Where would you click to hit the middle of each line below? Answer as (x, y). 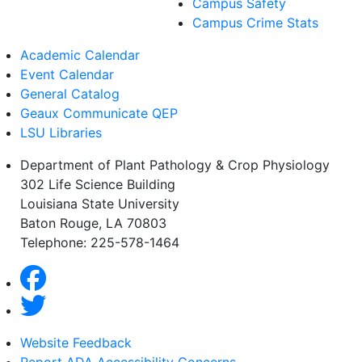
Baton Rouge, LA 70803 (95, 223)
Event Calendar (67, 74)
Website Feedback (76, 342)
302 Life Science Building (98, 184)
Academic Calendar (80, 55)
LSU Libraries (61, 132)
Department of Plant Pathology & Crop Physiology (175, 164)
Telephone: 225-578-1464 (100, 242)
